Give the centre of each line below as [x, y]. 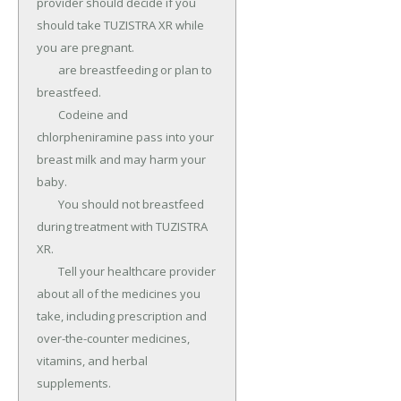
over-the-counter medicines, [113, 339]
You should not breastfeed [47, 205]
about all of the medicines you [119, 294]
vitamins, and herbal [92, 361]
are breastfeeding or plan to [47, 70]
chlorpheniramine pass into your [125, 137]
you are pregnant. [85, 48]
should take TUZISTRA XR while [120, 26]
